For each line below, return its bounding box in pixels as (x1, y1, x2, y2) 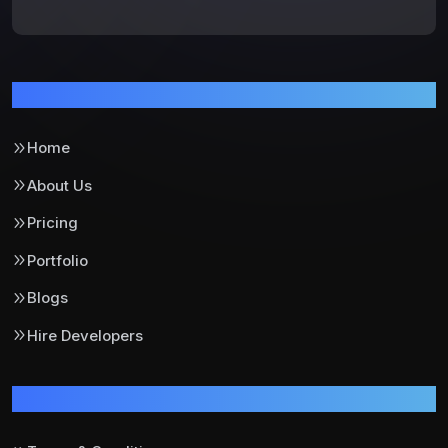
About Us (27, 175, 92, 195)
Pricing (27, 213, 78, 233)
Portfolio (27, 250, 88, 270)
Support (12, 387, 84, 411)
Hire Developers (27, 325, 143, 345)
